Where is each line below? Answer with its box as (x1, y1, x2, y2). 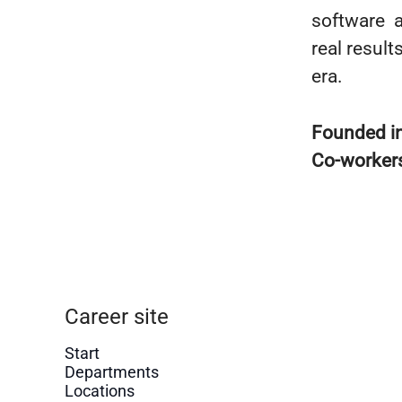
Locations (65, 381, 135, 400)
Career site (65, 304, 169, 329)
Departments (65, 363, 159, 381)
